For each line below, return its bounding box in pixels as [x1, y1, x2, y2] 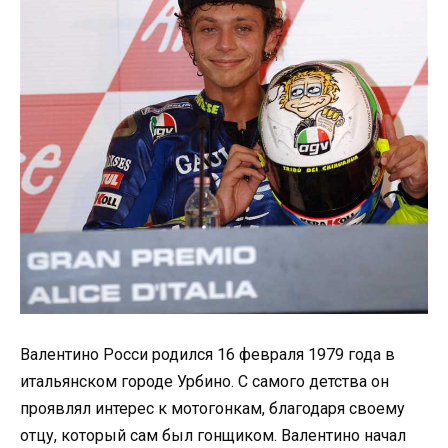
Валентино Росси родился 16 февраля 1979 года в [20, 345, 395, 364]
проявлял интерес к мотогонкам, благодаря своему [20, 399, 405, 418]
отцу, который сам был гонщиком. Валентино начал [20, 426, 406, 445]
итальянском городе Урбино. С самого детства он [20, 372, 389, 391]
